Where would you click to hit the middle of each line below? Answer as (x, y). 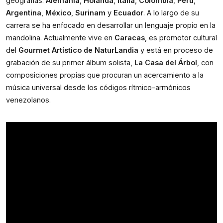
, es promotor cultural (181, 38)
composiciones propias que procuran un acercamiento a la (105, 75)
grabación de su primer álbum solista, (70, 62)
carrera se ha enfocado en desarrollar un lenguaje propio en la (111, 25)
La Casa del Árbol (166, 62)
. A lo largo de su (171, 13)
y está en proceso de (176, 50)
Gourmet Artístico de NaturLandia (78, 50)
